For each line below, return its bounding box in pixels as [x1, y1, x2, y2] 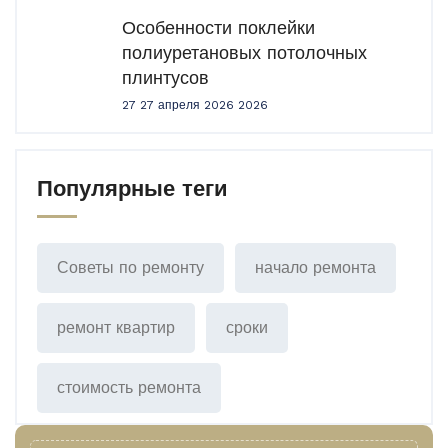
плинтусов [122, 67, 209, 88]
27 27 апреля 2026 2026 [122, 98, 268, 112]
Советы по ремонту [57, 258, 204, 277]
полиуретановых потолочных [122, 42, 367, 63]
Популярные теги [37, 176, 228, 201]
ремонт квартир [57, 318, 175, 337]
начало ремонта [255, 258, 376, 277]
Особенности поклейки [122, 17, 315, 38]
